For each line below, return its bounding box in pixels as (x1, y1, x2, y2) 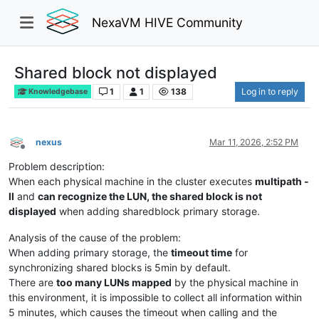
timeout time (171, 246, 232, 258)
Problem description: (9, 159, 105, 172)
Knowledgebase (27, 86, 88, 96)
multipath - (255, 174, 309, 187)
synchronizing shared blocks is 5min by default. (9, 261, 231, 273)
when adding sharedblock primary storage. (56, 204, 260, 217)
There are (9, 276, 56, 288)
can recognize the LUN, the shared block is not (38, 189, 262, 202)
